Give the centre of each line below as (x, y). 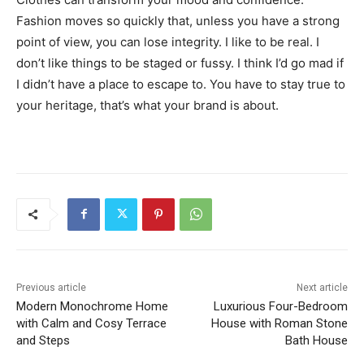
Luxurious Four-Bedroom (280, 306)
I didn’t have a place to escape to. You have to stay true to (181, 84)
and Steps (43, 340)
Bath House (316, 340)
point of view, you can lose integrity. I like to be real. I (168, 41)
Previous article (51, 287)
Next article (322, 287)
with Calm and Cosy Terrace (91, 323)
